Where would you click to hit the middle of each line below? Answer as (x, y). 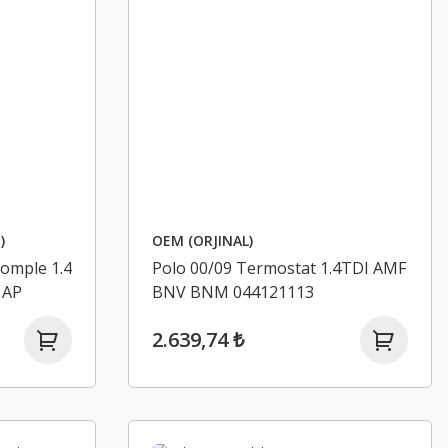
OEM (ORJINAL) (202, 240)
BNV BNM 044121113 (233, 292)
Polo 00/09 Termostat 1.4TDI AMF (279, 268)
